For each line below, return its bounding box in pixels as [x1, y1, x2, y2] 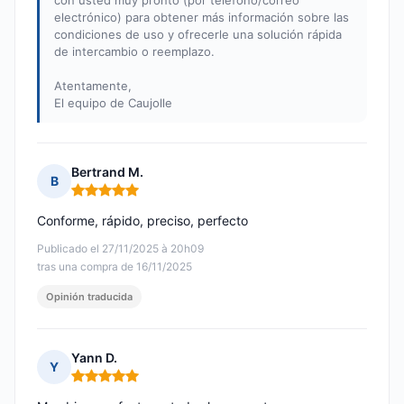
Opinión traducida [46, 290, 133, 304]
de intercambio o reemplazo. [54, 44, 215, 60]
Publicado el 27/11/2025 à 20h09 [37, 242, 204, 256]
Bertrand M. [71, 164, 143, 180]
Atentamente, [54, 78, 132, 94]
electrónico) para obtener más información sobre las [54, 10, 349, 25]
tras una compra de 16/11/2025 [37, 260, 192, 274]
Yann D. [71, 350, 117, 366]
